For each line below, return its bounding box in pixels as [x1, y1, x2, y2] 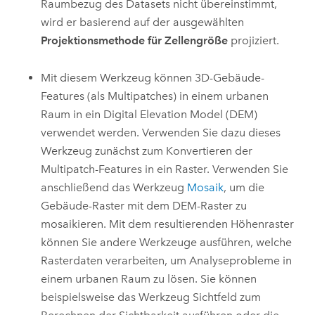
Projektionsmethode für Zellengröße [41, 34, 229, 48]
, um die [224, 180, 265, 194]
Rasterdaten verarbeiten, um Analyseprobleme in [41, 253, 292, 267]
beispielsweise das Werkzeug [41, 290, 193, 304]
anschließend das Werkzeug [41, 180, 188, 194]
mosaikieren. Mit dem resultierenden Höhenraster [41, 217, 295, 231]
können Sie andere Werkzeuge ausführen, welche [41, 235, 292, 249]
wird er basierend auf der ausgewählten [41, 15, 245, 30]
